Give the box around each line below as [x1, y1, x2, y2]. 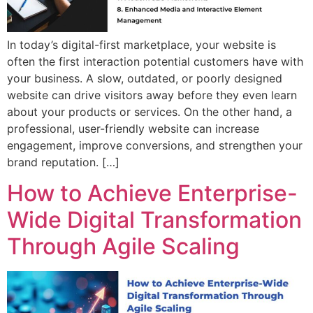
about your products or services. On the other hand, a [7, 104, 292, 119]
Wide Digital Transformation [7, 206, 302, 234]
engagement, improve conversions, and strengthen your [7, 138, 303, 152]
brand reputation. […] [7, 154, 119, 169]
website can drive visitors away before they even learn [7, 87, 297, 102]
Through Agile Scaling [7, 233, 240, 261]
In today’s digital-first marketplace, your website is [7, 37, 276, 52]
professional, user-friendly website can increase [7, 121, 259, 136]
